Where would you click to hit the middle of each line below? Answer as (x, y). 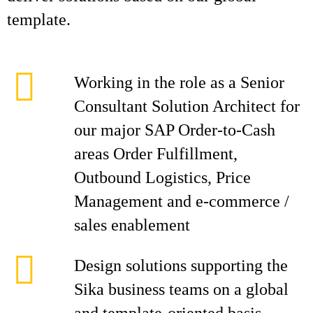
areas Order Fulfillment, (156, 154)
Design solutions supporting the (181, 265)
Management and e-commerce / (182, 201)
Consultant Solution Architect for (187, 106)
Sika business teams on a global (181, 289)
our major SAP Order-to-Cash (175, 130)
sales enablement (134, 225)
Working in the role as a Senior (179, 82)
